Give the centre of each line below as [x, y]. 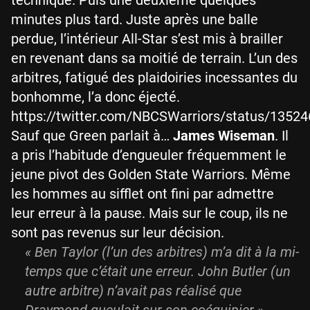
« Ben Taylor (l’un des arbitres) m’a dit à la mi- [162, 252]
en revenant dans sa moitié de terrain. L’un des [154, 58]
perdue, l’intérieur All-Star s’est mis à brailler [147, 39]
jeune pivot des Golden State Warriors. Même [151, 175]
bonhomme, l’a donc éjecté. [95, 97]
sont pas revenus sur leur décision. [118, 233]
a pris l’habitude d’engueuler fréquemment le [149, 155]
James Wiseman [224, 136]
